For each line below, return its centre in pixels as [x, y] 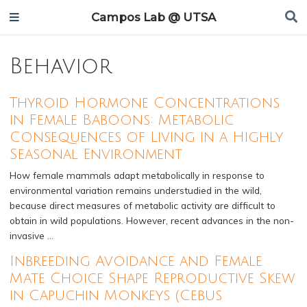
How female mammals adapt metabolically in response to [137, 175]
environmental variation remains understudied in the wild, [135, 190]
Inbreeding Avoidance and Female [136, 261]
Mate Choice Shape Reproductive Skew [152, 278]
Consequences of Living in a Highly [146, 137]
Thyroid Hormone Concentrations [144, 103]
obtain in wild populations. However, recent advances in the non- [151, 220]
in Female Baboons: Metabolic [121, 120]
